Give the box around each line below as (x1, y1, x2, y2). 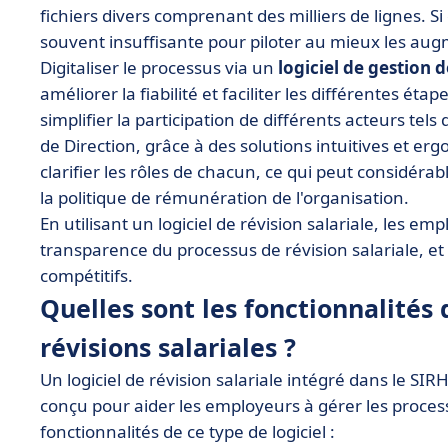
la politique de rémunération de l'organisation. (40, 186, 409, 209)
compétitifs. (40, 264, 133, 287)
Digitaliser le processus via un (40, 56, 278, 79)
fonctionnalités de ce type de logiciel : (40, 420, 335, 443)
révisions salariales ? (40, 330, 296, 364)
